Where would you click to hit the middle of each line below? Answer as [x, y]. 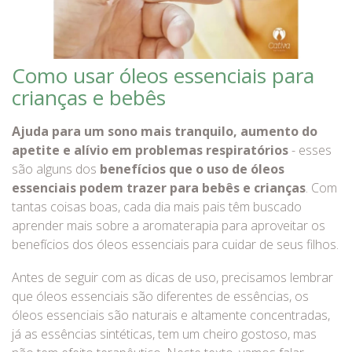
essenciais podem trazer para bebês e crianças [159, 188]
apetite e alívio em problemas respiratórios [150, 150]
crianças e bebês [89, 97]
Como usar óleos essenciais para [163, 75]
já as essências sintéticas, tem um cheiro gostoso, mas [164, 334]
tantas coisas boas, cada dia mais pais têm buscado [157, 207]
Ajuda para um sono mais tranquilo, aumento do [165, 131]
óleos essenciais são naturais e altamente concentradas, [171, 315]
